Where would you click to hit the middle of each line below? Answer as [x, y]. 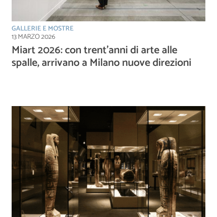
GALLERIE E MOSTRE [43, 29]
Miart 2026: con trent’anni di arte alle [94, 50]
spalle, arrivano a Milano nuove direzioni [101, 63]
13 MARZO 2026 [33, 37]
